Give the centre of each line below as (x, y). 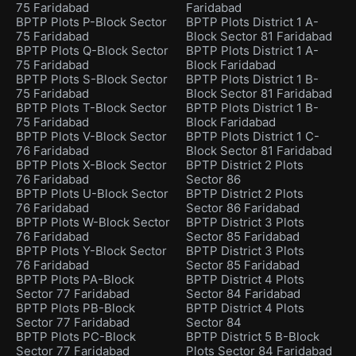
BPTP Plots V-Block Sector (91, 137)
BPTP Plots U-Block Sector (92, 194)
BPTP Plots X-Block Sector (91, 165)
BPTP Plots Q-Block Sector (92, 51)
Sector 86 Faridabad (243, 208)
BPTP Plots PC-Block (76, 337)
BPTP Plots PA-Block (75, 280)
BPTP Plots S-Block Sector (92, 79)
